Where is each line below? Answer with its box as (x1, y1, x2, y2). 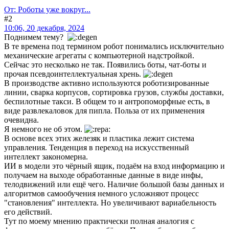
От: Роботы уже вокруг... (4, 5, 90, 14)
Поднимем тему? (4, 33, 67, 42)
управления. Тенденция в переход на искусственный (4, 143, 189, 152)
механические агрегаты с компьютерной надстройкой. (4, 51, 194, 60)
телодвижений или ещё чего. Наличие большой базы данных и (4, 180, 224, 189)
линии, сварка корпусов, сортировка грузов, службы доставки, (4, 88, 224, 97)
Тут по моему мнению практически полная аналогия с (4, 217, 194, 226)
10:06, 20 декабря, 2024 (4, 24, 84, 33)
